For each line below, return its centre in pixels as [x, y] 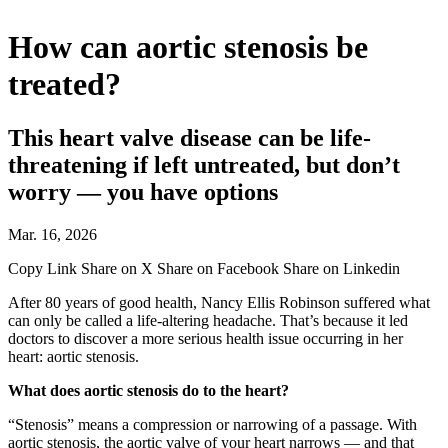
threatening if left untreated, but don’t [204, 164]
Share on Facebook [220, 268]
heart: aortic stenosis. [73, 356]
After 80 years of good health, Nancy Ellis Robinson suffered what [219, 302]
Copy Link [44, 268]
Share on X [119, 268]
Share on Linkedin [341, 268]
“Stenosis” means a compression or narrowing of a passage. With [212, 424]
